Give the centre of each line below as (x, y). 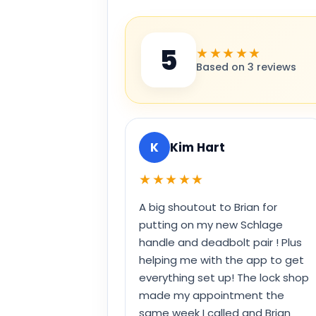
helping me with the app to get (221, 260)
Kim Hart (197, 147)
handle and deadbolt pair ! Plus (220, 243)
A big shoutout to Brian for (208, 207)
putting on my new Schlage (211, 225)
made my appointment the (212, 296)
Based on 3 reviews (246, 67)
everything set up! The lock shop (224, 278)
